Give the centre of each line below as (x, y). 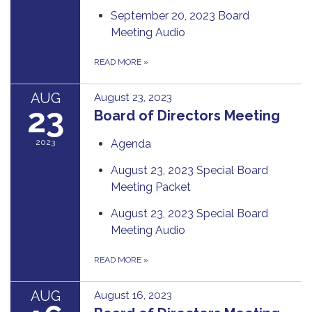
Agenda (131, 143)
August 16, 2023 (133, 295)
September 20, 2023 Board (180, 15)
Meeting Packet (151, 187)
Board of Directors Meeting (187, 115)
